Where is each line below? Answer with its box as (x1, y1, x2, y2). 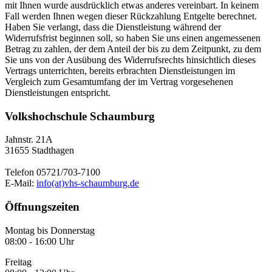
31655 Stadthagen (5, 145, 74, 156)
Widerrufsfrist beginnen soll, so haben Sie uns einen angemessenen (5, 32, 260, 43)
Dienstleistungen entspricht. (5, 87, 110, 98)
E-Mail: (5, 178, 36, 189)
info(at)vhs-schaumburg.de (36, 178, 139, 189)
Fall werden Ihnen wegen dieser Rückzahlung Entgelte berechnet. (5, 10, 257, 21)
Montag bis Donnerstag (5, 225, 95, 236)
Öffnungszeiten (5, 200, 80, 214)
